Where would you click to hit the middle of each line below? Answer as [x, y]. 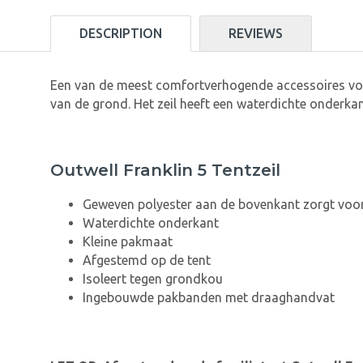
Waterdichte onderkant [151, 223]
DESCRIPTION [121, 34]
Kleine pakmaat [128, 242]
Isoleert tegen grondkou [153, 279]
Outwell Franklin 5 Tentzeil [165, 171]
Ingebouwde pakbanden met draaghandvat [209, 298]
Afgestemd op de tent [147, 261]
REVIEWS [256, 34]
